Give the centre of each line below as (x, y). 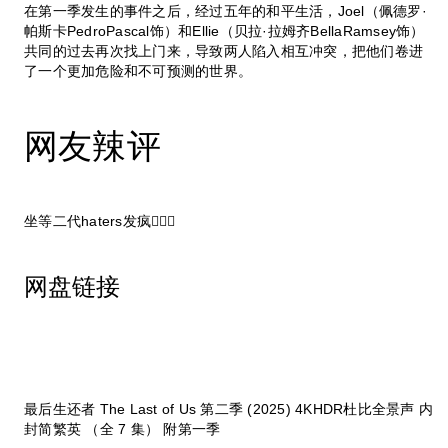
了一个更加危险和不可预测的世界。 (138, 70)
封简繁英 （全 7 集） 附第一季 (122, 429)
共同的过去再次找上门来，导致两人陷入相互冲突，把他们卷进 (224, 50)
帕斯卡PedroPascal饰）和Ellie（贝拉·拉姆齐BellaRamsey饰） (224, 30)
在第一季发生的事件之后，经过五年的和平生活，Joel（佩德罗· (225, 10)
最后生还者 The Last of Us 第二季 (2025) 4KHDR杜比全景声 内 (229, 409)
